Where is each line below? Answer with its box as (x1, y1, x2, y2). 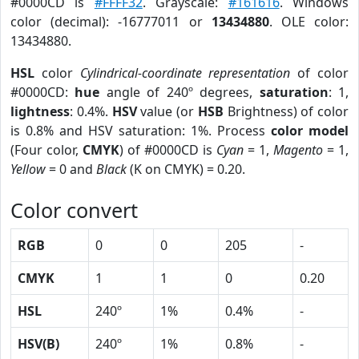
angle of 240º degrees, (99, 83, 260, 101)
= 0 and (46, 160, 96, 178)
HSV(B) (18, 335, 59, 353)
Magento (273, 141, 323, 159)
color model (271, 122, 349, 139)
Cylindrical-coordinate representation (79, 64, 291, 82)
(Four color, (10, 141, 83, 159)
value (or (136, 103, 198, 120)
